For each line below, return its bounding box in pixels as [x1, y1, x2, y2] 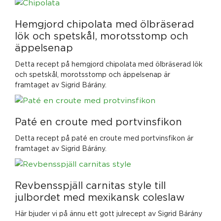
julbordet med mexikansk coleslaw [15, 192, 184, 203]
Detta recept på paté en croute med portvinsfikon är [15, 134, 193, 142]
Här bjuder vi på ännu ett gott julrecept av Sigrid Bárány [15, 210, 202, 218]
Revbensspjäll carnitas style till [15, 180, 166, 191]
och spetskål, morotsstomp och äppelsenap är [15, 71, 170, 78]
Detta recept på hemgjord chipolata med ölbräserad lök [15, 60, 203, 68]
